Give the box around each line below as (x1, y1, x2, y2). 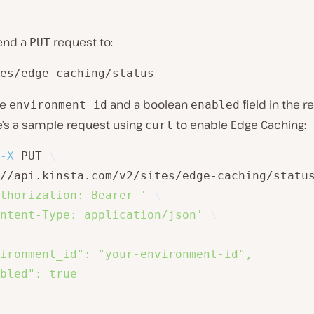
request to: (50, 34, 113, 50)
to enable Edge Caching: (173, 117, 306, 132)
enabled (191, 98, 240, 111)
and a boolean (107, 97, 191, 112)
